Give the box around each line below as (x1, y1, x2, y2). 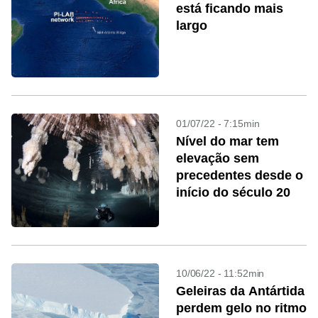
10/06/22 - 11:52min (176, 268, 265, 279)
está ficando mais (176, 1, 283, 16)
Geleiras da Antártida (176, 284, 305, 298)
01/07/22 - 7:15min (176, 118, 260, 129)
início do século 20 (176, 185, 290, 199)
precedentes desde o (176, 168, 303, 182)
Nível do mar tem (176, 134, 279, 148)
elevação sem (176, 151, 259, 165)
